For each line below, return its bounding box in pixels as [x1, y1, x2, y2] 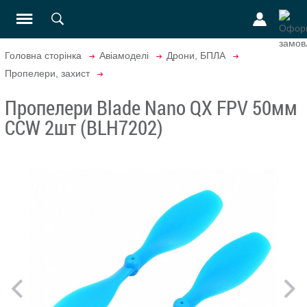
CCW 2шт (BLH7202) [5, 114, 163, 140]
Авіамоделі [99, 50, 149, 61]
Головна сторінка [5, 50, 82, 61]
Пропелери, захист [5, 68, 90, 79]
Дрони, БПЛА [167, 50, 225, 61]
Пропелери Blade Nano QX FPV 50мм [5, 94, 297, 121]
